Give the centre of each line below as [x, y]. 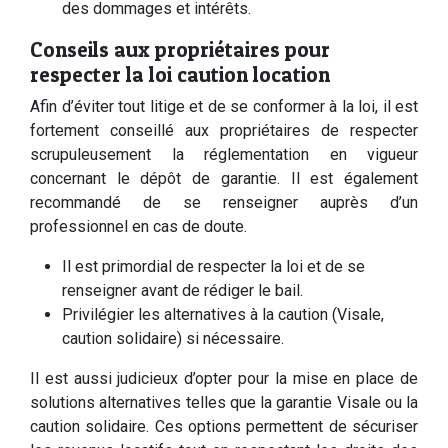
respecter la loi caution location [180, 74]
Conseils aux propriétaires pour [180, 49]
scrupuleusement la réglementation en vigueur [224, 154]
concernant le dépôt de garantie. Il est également [224, 178]
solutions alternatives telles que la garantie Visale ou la [224, 402]
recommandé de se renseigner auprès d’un [224, 202]
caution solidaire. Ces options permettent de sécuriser [224, 426]
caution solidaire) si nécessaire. [173, 338]
